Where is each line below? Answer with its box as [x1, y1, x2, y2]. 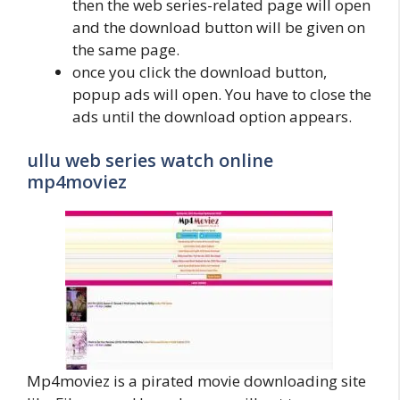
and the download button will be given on [72, 16, 365, 37]
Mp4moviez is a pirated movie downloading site [27, 371, 366, 391]
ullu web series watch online [27, 148, 273, 172]
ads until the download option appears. [72, 105, 352, 127]
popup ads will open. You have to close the [72, 83, 371, 104]
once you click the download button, [72, 61, 327, 82]
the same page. [72, 38, 179, 60]
